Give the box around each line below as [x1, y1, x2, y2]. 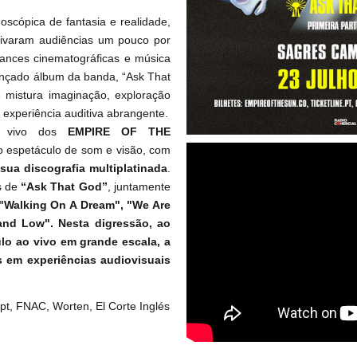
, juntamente [107, 179, 171, 193]
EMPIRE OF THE [56, 124, 171, 138]
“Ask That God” [17, 179, 108, 193]
